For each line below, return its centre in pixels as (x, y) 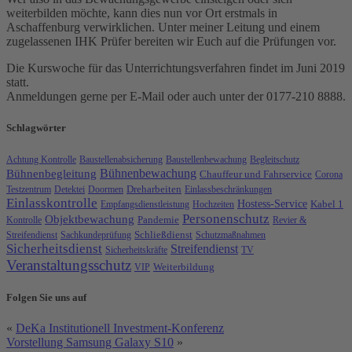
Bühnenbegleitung (51, 173)
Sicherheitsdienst (54, 248)
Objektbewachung (90, 219)
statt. (18, 82)
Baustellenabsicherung (121, 159)
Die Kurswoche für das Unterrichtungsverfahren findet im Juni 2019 (176, 68)
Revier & (290, 220)
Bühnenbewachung (148, 173)
